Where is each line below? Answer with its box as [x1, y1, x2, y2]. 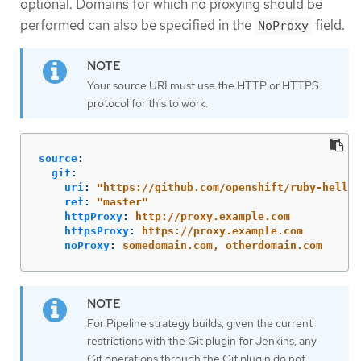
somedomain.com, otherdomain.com [122, 239, 322, 252]
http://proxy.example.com [135, 210, 290, 223]
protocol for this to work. [87, 95, 208, 110]
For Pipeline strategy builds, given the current [87, 316, 313, 331]
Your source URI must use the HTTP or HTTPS [87, 77, 319, 93]
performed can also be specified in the [20, 16, 255, 35]
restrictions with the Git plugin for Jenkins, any [87, 334, 317, 349]
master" [103, 196, 148, 209]
